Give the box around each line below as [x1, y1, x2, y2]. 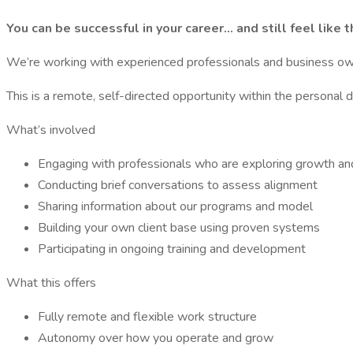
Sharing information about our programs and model [38, 198, 313, 215]
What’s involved [6, 121, 95, 139]
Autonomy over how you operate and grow [38, 329, 273, 347]
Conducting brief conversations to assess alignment [38, 176, 318, 194]
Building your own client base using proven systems [38, 219, 320, 236]
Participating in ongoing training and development [38, 240, 306, 258]
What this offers [6, 274, 96, 292]
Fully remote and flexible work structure [38, 308, 257, 325]
